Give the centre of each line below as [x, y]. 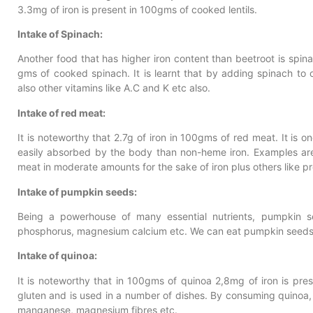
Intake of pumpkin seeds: [77, 191]
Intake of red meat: [61, 112]
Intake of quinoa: [57, 256]
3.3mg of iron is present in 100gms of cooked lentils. [137, 9]
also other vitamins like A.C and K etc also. [114, 88]
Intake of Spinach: [60, 34]
